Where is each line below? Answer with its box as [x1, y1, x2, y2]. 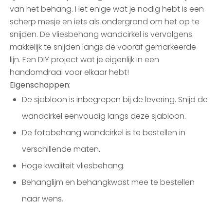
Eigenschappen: [10, 79, 71, 91]
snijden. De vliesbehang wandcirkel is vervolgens [10, 29, 192, 40]
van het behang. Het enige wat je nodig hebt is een [10, 3, 204, 15]
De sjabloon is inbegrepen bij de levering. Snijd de [22, 94, 208, 105]
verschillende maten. [22, 144, 100, 155]
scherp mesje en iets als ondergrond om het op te [10, 16, 200, 27]
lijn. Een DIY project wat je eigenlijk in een [10, 54, 159, 65]
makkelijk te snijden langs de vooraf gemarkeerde [10, 41, 196, 53]
